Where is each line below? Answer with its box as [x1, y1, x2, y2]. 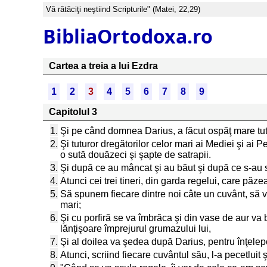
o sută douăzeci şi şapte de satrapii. [60, 150, 211, 160]
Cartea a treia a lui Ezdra [49, 61, 158, 71]
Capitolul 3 [49, 107, 97, 117]
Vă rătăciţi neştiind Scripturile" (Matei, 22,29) [46, 5, 200, 14]
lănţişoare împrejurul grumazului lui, [60, 223, 211, 234]
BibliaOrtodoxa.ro [43, 23, 213, 49]
